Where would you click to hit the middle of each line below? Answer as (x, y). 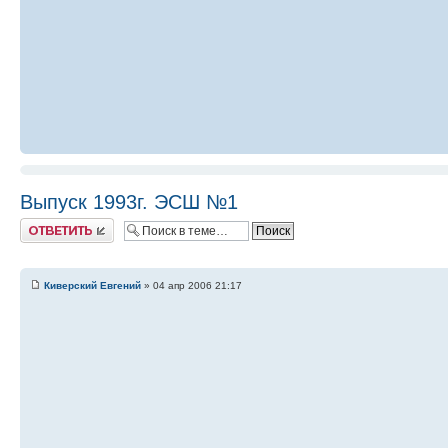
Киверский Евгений (92, 286)
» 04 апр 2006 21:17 (191, 286)
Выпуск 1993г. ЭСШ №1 (129, 202)
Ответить (44, 224)
